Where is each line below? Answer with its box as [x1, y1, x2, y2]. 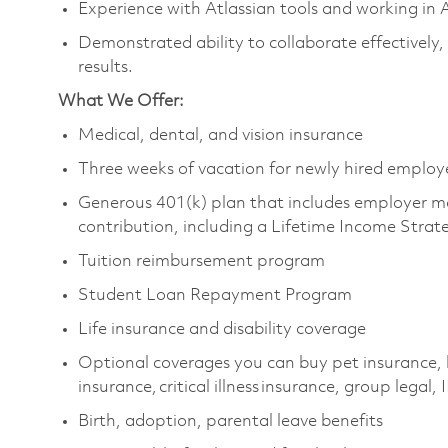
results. [78, 59, 133, 76]
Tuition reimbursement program [78, 253, 329, 270]
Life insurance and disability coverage [78, 321, 374, 338]
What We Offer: [58, 93, 184, 110]
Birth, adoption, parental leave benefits [78, 413, 387, 430]
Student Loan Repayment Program [78, 287, 360, 304]
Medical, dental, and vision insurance [78, 127, 371, 144]
